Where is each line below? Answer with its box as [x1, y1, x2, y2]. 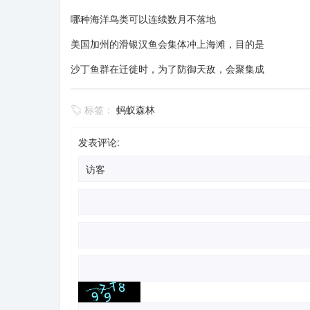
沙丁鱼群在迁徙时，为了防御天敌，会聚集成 [71, 62, 264, 75]
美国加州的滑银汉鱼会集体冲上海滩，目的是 [71, 37, 264, 51]
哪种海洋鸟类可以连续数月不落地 [71, 12, 216, 26]
